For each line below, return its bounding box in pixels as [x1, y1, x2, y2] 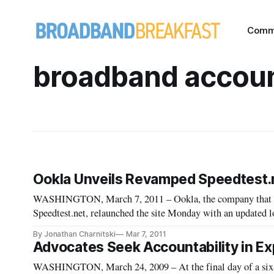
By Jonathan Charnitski [32, 229, 116, 239]
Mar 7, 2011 [125, 229, 167, 239]
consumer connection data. [32, 220, 139, 234]
